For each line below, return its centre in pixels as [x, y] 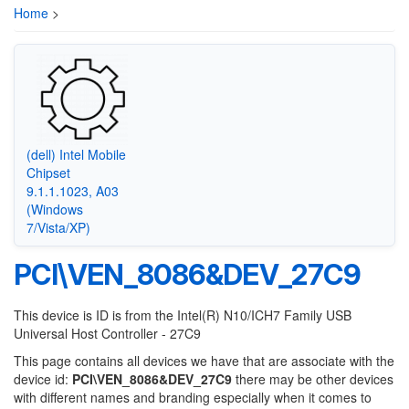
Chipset [48, 172]
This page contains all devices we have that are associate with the [204, 361]
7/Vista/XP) [58, 227]
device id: [43, 379]
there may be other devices [313, 379]
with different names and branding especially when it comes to [193, 397]
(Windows [54, 209]
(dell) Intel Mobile [76, 154]
